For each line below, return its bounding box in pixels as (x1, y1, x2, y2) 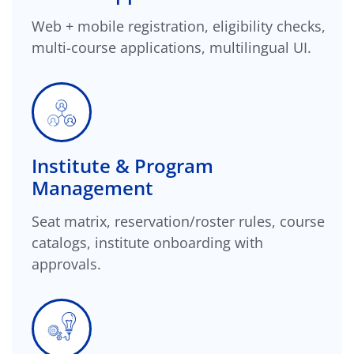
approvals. (32, 254, 101, 273)
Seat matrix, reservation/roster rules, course (32, 211, 325, 231)
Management (32, 174, 153, 201)
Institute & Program (32, 152, 213, 179)
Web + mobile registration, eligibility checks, (32, 16, 326, 36)
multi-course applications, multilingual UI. (32, 37, 311, 57)
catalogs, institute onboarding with (32, 232, 263, 252)
